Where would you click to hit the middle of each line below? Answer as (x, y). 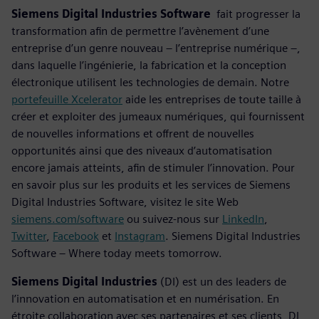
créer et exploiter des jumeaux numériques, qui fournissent (158, 116)
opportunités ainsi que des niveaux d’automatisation (142, 150)
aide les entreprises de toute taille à (212, 99)
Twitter (29, 236)
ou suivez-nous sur (173, 219)
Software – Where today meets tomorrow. (117, 253)
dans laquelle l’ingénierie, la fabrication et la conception (149, 65)
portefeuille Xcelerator (67, 99)
